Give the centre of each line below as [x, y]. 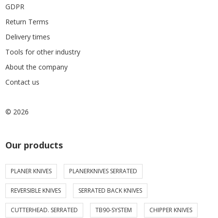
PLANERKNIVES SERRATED [103, 171]
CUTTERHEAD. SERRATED [45, 210]
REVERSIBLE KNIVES [36, 191]
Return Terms [27, 22]
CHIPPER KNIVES [171, 210]
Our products [34, 145]
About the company [37, 67]
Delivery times [28, 37]
